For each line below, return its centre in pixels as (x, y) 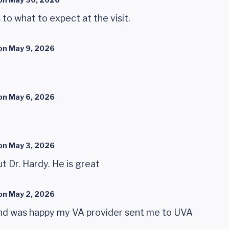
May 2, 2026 (32, 194)
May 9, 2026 (32, 48)
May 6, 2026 (32, 97)
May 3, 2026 (32, 145)
